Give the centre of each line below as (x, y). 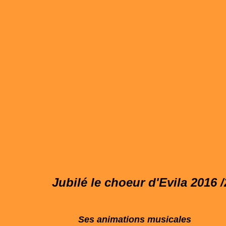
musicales (168, 219)
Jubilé (70, 182)
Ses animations (111, 219)
